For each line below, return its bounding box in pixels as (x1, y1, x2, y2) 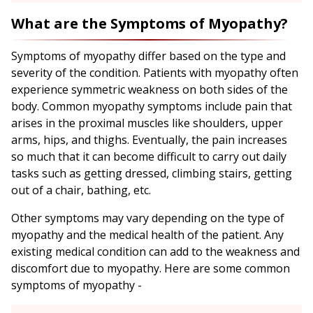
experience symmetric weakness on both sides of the (11, 82, 288, 98)
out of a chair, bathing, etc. (11, 182, 154, 198)
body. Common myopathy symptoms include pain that (11, 99, 292, 115)
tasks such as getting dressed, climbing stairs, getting (11, 166, 292, 182)
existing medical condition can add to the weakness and (11, 244, 300, 260)
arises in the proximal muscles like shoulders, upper (11, 115, 283, 131)
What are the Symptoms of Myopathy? (11, 14, 288, 34)
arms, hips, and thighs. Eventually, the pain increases (11, 132, 287, 148)
